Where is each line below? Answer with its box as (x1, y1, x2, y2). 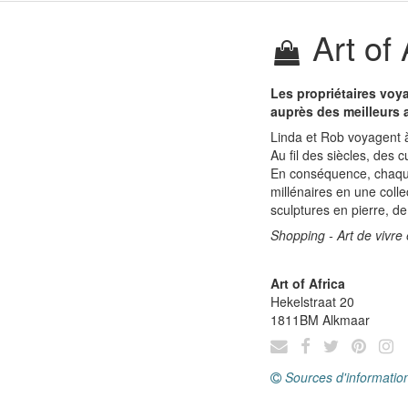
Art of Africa (270, 274, 345, 292)
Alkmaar (322, 311, 370, 329)
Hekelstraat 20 (270, 292, 354, 311)
